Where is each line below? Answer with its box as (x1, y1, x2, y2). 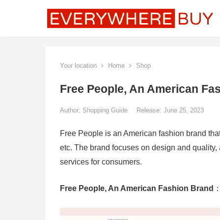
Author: (60, 107, 82, 114)
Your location (60, 62, 97, 69)
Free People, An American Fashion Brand (60, 184, 214, 192)
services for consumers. (60, 158, 142, 166)
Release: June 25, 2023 (137, 107, 204, 114)
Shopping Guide (82, 107, 130, 114)
